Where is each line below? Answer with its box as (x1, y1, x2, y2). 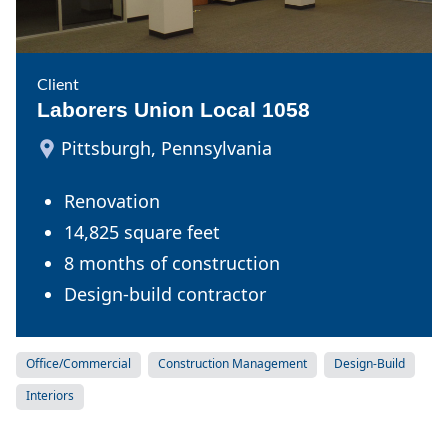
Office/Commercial (26, 354, 131, 372)
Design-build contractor (63, 281, 266, 306)
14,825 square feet (63, 219, 220, 244)
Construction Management (158, 354, 307, 372)
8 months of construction (63, 250, 280, 275)
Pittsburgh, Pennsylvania (60, 135, 272, 160)
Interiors (26, 386, 74, 404)
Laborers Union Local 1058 (36, 97, 310, 121)
